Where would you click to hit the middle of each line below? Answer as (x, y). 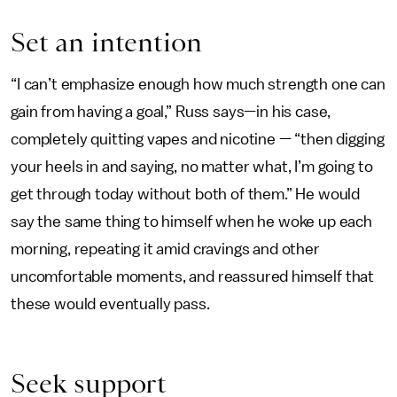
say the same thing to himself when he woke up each (191, 221)
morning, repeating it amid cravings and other (165, 249)
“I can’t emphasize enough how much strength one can (198, 84)
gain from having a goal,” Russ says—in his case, (171, 111)
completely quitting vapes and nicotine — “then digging (198, 139)
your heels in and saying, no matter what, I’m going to (192, 166)
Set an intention (106, 42)
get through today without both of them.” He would (186, 194)
